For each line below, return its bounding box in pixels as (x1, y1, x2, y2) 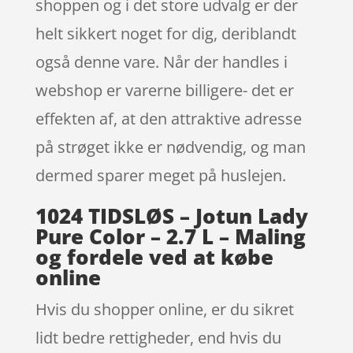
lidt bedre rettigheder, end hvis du (35, 326, 281, 348)
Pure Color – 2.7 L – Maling (35, 221, 306, 251)
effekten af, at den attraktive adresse (35, 107, 302, 129)
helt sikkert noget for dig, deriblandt (35, 22, 296, 44)
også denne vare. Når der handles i (35, 50, 288, 72)
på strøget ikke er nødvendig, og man (35, 136, 306, 158)
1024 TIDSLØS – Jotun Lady (35, 201, 308, 230)
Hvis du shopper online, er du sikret (35, 298, 294, 320)
